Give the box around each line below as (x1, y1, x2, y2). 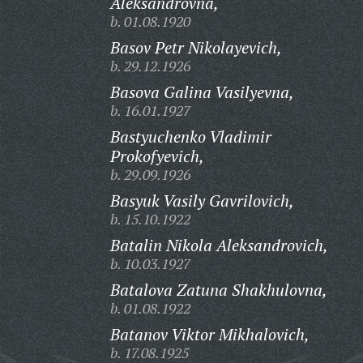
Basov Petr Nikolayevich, (109, 36, 282, 58)
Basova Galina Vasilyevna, (109, 81, 294, 103)
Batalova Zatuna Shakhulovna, (109, 279, 327, 301)
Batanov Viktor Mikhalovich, (109, 323, 310, 345)
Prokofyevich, (109, 145, 204, 167)
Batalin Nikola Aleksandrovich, (109, 234, 328, 256)
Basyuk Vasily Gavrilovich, (109, 190, 294, 211)
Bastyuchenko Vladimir (109, 126, 271, 147)
